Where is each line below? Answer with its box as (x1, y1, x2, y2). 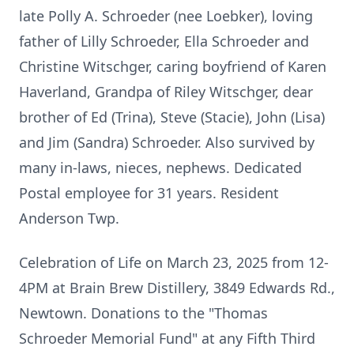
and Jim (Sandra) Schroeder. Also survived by (19, 133, 314, 152)
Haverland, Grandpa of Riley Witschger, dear (19, 82, 313, 101)
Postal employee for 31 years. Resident (19, 183, 279, 202)
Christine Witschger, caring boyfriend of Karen (19, 57, 326, 76)
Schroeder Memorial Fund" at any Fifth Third (19, 329, 315, 348)
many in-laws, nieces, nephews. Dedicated (19, 158, 302, 177)
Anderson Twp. (19, 209, 119, 228)
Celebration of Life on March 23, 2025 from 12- (19, 253, 329, 272)
